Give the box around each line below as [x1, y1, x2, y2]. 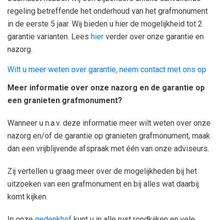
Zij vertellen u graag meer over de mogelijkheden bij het [7, 166, 197, 176]
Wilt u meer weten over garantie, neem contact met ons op [7, 65, 206, 74]
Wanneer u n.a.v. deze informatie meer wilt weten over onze [7, 118, 211, 128]
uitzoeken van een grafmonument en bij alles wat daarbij [7, 179, 199, 189]
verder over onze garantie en [106, 32, 204, 41]
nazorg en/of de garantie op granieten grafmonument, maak [7, 131, 210, 140]
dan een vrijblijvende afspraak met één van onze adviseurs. [7, 144, 209, 153]
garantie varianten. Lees [7, 32, 91, 41]
